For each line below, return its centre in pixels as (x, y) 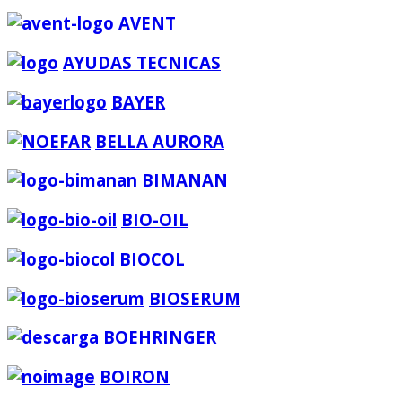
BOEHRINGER (160, 337)
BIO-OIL (155, 220)
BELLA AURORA (160, 141)
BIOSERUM (195, 298)
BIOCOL (152, 258)
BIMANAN (185, 180)
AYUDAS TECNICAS (142, 63)
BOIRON (135, 376)
